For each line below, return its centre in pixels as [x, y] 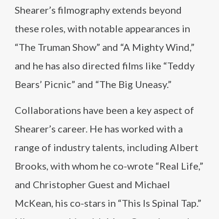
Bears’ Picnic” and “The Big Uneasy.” [93, 84]
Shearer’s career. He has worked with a [99, 129]
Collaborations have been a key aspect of [104, 110]
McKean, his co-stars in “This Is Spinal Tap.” [108, 203]
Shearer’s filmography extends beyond [98, 10]
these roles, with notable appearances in [102, 28]
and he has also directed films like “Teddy [105, 66]
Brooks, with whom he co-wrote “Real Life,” [109, 166]
